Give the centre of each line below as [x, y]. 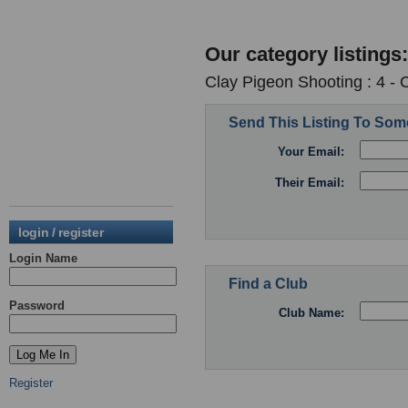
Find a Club [268, 283]
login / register [61, 232]
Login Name [43, 258]
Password [37, 306]
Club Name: [311, 313]
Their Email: [310, 183]
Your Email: [311, 152]
